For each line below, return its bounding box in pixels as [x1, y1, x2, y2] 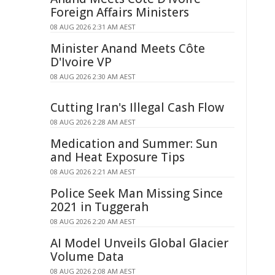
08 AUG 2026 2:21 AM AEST [50, 167, 136, 176]
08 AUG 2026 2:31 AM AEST [50, 22, 136, 31]
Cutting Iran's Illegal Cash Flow [50, 99, 224, 115]
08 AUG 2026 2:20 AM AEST [50, 217, 136, 226]
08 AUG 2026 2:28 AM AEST [50, 117, 136, 126]
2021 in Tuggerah [50, 199, 149, 215]
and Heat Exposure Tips [50, 149, 185, 165]
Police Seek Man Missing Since [50, 185, 223, 201]
